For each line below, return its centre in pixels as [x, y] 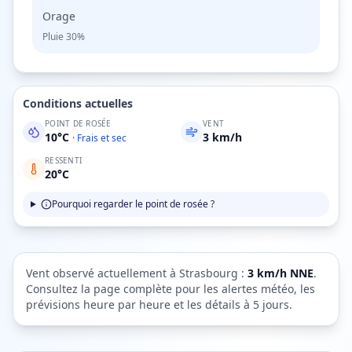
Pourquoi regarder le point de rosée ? [133, 204]
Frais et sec [102, 138]
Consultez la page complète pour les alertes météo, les [170, 289]
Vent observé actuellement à [103, 273]
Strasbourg [209, 273]
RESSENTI [63, 160]
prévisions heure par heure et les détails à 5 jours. [159, 304]
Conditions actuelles [78, 103]
